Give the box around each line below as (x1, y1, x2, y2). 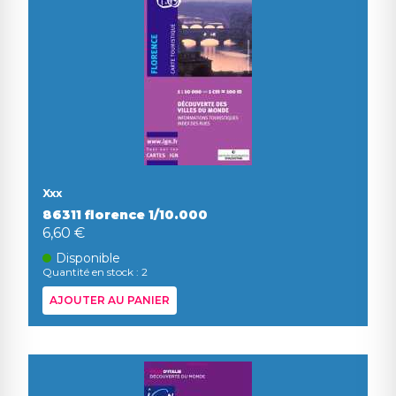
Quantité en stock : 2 (42, 265, 148, 278)
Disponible (56, 250, 121, 266)
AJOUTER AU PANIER (49, 293, 170, 307)
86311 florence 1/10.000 (42, 207, 208, 223)
